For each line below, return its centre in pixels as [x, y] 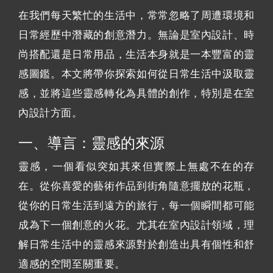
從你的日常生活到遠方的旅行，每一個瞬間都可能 [136, 205]
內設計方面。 [51, 113]
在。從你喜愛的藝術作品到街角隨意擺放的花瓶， [136, 186]
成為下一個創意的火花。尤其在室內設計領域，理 [136, 225]
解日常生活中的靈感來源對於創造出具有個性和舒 [136, 244]
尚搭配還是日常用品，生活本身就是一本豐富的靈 [136, 54]
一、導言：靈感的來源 [91, 143]
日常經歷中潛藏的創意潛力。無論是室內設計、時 [136, 35]
